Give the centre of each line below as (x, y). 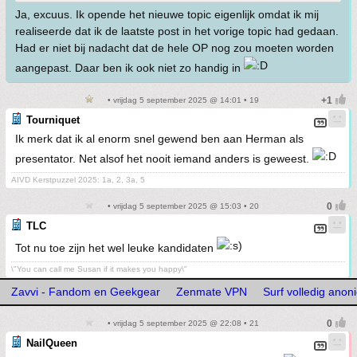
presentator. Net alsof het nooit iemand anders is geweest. (164, 159)
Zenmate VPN (212, 292)
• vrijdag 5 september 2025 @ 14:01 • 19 (182, 100)
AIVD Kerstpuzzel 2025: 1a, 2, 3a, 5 (78, 180)
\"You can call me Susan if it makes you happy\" (99, 269)
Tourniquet (53, 120)
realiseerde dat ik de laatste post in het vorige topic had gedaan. (177, 31)
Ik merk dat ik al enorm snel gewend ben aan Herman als (159, 139)
